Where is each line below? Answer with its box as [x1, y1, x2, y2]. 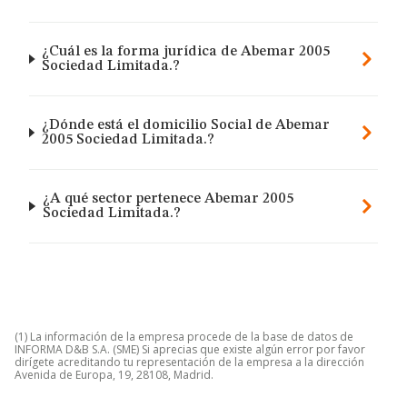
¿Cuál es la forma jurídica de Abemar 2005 [42, 45, 331, 59]
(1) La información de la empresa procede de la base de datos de [15, 329, 353, 344]
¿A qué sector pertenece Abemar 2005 [42, 192, 293, 206]
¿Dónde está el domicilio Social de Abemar [41, 118, 330, 133]
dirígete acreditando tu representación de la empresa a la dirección [15, 354, 364, 370]
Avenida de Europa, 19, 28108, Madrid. [15, 367, 213, 382]
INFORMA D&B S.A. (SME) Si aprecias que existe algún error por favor [15, 342, 365, 357]
